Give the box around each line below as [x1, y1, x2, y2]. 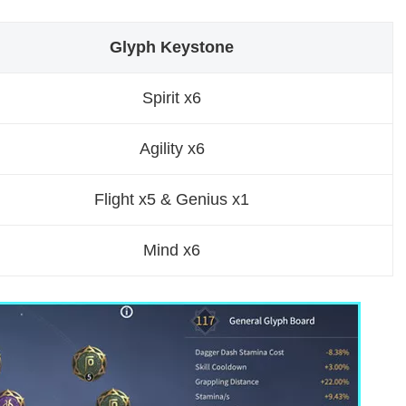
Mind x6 [143, 241, 200, 260]
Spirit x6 [142, 89, 201, 108]
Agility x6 [139, 140, 205, 159]
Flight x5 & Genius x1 [94, 190, 249, 209]
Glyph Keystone [109, 38, 234, 57]
